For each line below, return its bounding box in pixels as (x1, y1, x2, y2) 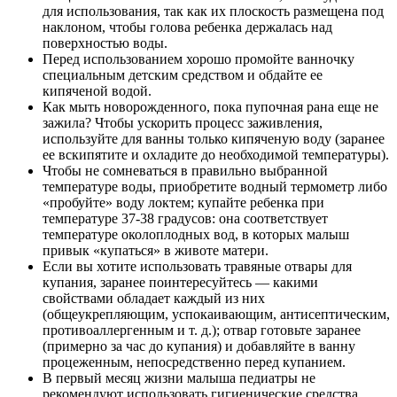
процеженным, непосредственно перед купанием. (43, 354, 346, 370)
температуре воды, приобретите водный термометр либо (43, 179, 387, 195)
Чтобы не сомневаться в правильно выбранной (43, 163, 328, 179)
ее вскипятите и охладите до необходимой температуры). (43, 147, 389, 163)
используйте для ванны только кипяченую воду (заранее (43, 131, 385, 147)
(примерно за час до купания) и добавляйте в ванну (43, 339, 355, 354)
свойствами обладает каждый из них (43, 291, 265, 307)
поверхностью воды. (43, 35, 167, 51)
